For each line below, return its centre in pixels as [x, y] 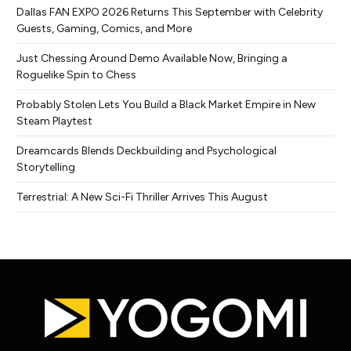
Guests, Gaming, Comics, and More [104, 28]
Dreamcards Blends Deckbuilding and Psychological [147, 150]
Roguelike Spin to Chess [76, 74]
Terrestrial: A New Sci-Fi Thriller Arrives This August [142, 197]
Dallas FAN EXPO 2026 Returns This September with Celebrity [170, 12]
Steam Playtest [54, 121]
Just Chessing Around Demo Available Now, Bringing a [152, 58]
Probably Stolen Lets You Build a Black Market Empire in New [166, 104]
